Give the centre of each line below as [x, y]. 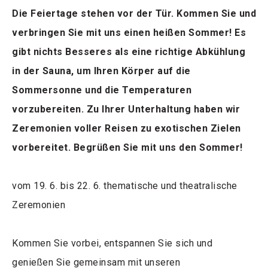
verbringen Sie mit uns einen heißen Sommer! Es [129, 33]
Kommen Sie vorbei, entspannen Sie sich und [112, 243]
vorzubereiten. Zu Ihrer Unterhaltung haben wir [126, 109]
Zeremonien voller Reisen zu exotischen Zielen [127, 129]
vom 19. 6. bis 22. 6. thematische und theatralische [125, 186]
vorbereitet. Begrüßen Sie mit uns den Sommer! [127, 148]
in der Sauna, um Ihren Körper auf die [101, 71]
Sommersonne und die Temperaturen [102, 90]
